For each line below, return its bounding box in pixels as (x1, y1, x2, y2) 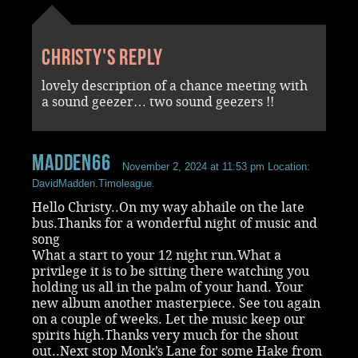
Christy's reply (42, 44, 163, 70)
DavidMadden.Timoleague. (32, 177, 155, 189)
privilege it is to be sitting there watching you (32, 263, 309, 279)
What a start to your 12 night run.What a (32, 247, 281, 263)
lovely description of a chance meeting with (42, 78, 308, 93)
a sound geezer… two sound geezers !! (42, 93, 274, 109)
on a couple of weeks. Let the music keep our (32, 311, 305, 327)
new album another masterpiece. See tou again (32, 295, 320, 311)
